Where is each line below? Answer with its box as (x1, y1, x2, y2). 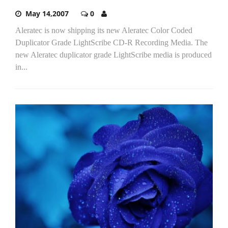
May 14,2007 (25, 8, 69, 18)
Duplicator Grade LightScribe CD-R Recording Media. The (15, 38, 208, 47)
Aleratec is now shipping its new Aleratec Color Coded (15, 25, 192, 35)
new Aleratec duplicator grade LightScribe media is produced (15, 50, 212, 59)
